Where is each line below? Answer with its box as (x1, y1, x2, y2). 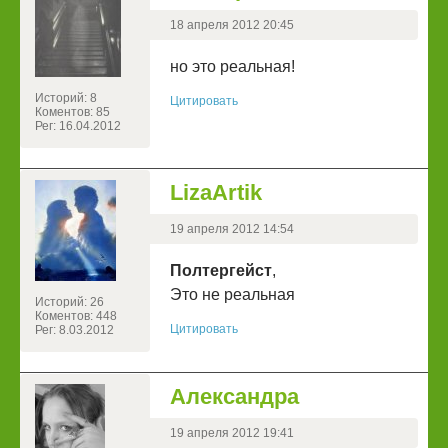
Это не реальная (170, 286, 295, 304)
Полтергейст (170, 262, 272, 280)
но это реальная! (170, 58, 295, 76)
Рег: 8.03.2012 (35, 323, 114, 338)
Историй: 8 (35, 91, 97, 106)
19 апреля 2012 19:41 (170, 426, 294, 441)
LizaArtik (170, 180, 262, 206)
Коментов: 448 (35, 309, 117, 324)
